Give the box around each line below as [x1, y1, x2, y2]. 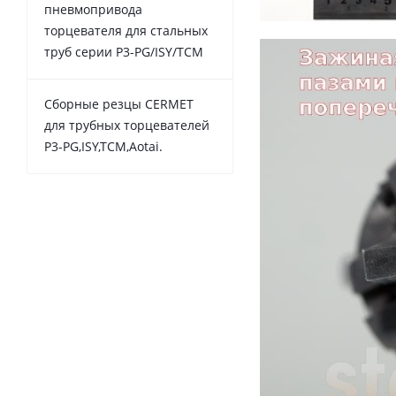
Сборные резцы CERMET [44, 95, 194, 113]
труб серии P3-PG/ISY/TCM [44, 43, 203, 61]
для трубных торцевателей [44, 117, 209, 134]
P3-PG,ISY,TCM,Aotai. [44, 138, 163, 156]
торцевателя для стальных [44, 22, 208, 40]
